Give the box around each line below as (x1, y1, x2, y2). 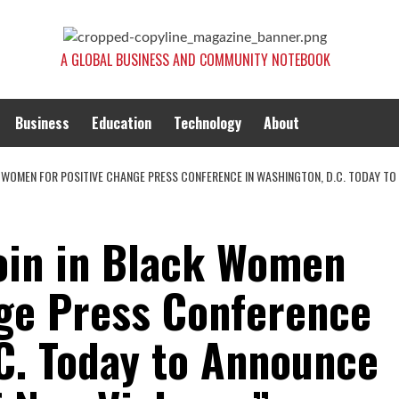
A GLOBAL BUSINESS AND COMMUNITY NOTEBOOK (60, 49, 330, 71)
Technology (174, 112, 241, 134)
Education (92, 112, 151, 134)
